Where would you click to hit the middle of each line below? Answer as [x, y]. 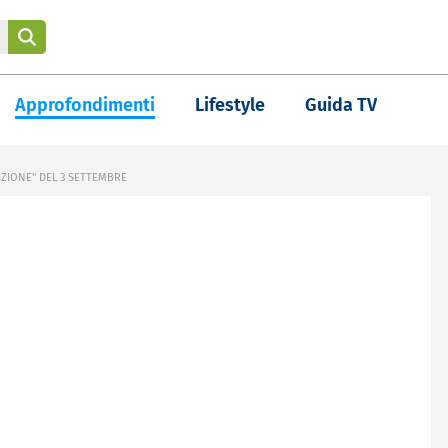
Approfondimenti [85, 105]
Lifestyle [230, 105]
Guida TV [341, 105]
